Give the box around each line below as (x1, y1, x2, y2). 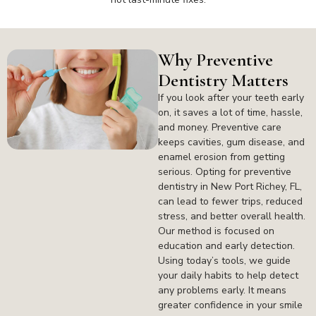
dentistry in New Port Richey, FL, (158, 179, 302, 193)
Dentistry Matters (158, 68, 288, 91)
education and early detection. (158, 238, 295, 253)
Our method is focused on (158, 224, 274, 238)
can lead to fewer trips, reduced (158, 194, 303, 208)
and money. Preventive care (158, 120, 281, 134)
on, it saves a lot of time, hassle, (158, 105, 303, 119)
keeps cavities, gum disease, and (158, 135, 305, 149)
